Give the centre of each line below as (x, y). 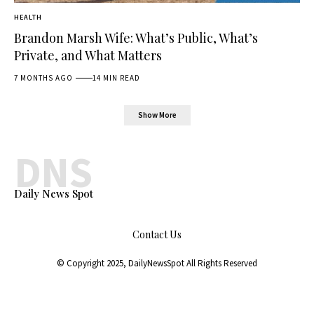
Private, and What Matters (88, 56)
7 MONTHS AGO (44, 78)
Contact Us (157, 234)
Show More (157, 115)
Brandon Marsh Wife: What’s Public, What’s (136, 38)
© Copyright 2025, (93, 263)
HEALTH (28, 18)
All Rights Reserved (222, 263)
